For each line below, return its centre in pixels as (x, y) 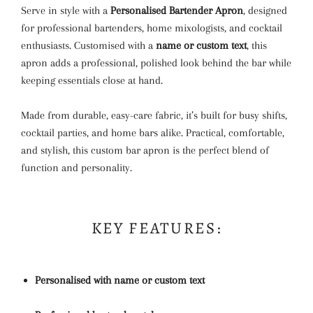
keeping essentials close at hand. (92, 80)
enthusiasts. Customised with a (88, 45)
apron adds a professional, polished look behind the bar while (156, 63)
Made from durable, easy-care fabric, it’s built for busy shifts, (154, 115)
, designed (265, 10)
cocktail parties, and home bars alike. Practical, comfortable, (153, 133)
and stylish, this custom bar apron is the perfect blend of (145, 150)
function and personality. (77, 168)
